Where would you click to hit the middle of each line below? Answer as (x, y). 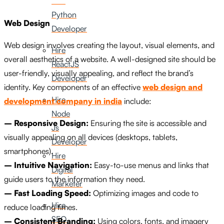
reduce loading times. (41, 207)
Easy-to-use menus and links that (150, 165)
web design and (172, 87)
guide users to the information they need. (74, 179)
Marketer (67, 183)
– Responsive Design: (46, 123)
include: (137, 101)
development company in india (63, 101)
